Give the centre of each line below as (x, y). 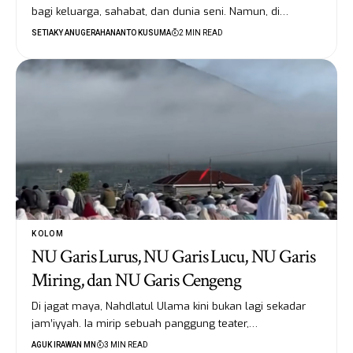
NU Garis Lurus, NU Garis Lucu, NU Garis (173, 257)
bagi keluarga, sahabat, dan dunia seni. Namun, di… (160, 11)
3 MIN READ (126, 345)
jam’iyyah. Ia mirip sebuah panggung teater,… (145, 324)
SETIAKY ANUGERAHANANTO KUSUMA (102, 32)
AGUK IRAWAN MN (64, 345)
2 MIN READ (201, 32)
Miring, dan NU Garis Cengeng (136, 281)
